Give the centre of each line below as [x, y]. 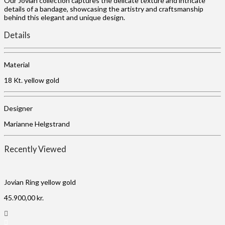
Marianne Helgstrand [37, 124]
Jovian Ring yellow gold [40, 182]
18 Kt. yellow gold [32, 80]
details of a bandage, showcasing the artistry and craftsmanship [104, 9]
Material [17, 65]
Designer [18, 108]
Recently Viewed [35, 149]
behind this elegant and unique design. [65, 18]
